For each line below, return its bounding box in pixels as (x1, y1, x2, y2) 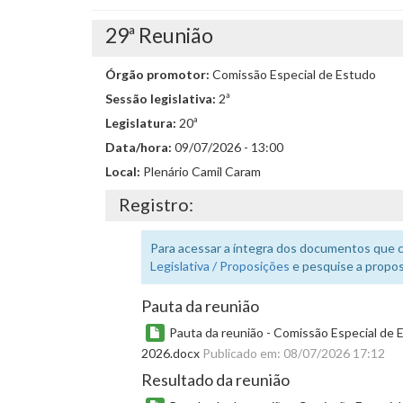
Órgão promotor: (105, 67, 212, 82)
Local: (105, 164, 143, 179)
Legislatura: (105, 115, 179, 130)
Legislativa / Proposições (150, 258, 290, 273)
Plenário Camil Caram (143, 164, 261, 179)
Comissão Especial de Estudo (212, 67, 376, 82)
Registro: (119, 193, 193, 215)
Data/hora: (105, 139, 175, 155)
